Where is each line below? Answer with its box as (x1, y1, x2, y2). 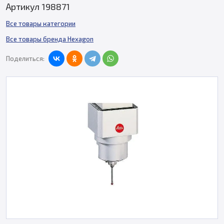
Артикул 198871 (6, 1, 70, 12)
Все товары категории (6, 19, 75, 27)
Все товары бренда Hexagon (6, 35, 93, 43)
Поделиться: (6, 54, 44, 62)
